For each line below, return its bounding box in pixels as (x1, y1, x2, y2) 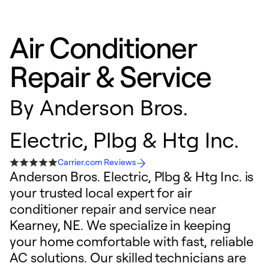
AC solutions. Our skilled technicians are (10, 249, 246, 265)
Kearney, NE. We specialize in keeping (10, 217, 231, 233)
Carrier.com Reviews (58, 157, 136, 167)
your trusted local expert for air (10, 184, 193, 201)
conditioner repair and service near (10, 201, 216, 217)
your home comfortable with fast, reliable (10, 233, 253, 249)
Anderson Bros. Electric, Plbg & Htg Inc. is (10, 168, 254, 184)
